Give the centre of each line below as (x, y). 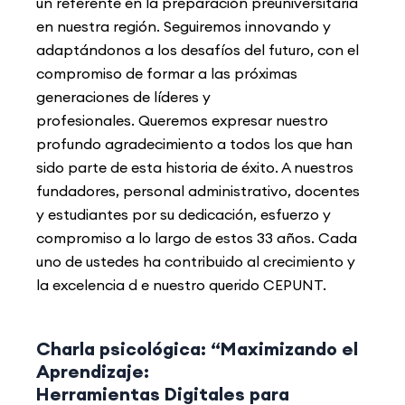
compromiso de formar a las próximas (167, 74)
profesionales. (87, 121)
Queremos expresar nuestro (233, 121)
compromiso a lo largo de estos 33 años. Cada (197, 238)
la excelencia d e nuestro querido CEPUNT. (181, 285)
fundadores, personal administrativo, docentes (198, 191)
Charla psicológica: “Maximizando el (197, 349)
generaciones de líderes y (123, 97)
